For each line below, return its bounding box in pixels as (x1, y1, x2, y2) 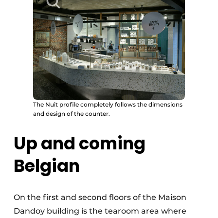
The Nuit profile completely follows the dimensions (33, 101, 182, 109)
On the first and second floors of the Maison (14, 193, 186, 202)
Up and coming (14, 131, 145, 156)
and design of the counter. (33, 110, 110, 118)
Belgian (14, 154, 80, 178)
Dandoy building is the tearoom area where (14, 206, 186, 216)
